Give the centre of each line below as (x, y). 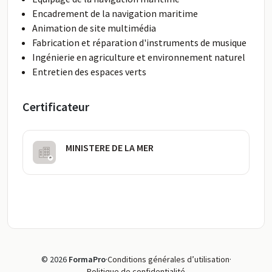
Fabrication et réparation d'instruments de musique (139, 42)
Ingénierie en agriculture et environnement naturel (139, 57)
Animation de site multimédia (94, 28)
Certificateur (56, 107)
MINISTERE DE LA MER (110, 148)
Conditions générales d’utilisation (168, 259)
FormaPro (87, 259)
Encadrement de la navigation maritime (115, 13)
